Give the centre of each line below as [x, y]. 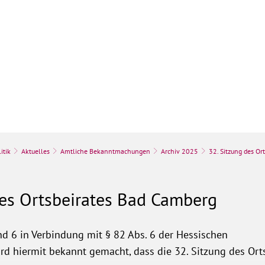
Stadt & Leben [83, 59]
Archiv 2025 [180, 151]
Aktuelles [35, 151]
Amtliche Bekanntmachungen [105, 151]
